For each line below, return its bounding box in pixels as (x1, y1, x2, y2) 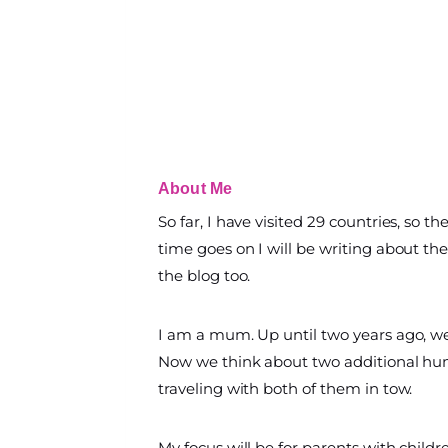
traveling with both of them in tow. (158, 379, 413, 399)
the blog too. (158, 266, 251, 286)
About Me (158, 180, 233, 198)
